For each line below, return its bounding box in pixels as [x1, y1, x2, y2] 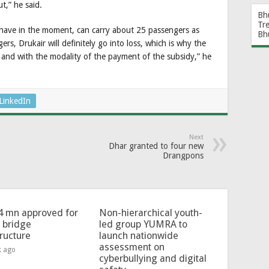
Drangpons [163, 150, 204, 160]
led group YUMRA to [98, 218, 187, 230]
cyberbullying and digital [98, 252, 207, 264]
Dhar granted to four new [109, 141, 204, 151]
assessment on [98, 241, 165, 253]
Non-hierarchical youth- [98, 207, 202, 219]
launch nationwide [98, 229, 178, 241]
